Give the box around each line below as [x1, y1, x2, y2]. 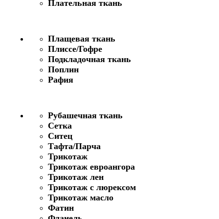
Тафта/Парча [48, 141, 101, 151]
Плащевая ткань [48, 33, 115, 44]
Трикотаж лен [48, 172, 104, 182]
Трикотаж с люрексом [48, 182, 136, 192]
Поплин [48, 64, 79, 74]
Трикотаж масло [48, 192, 113, 202]
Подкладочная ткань [48, 54, 131, 64]
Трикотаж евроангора [48, 161, 135, 172]
